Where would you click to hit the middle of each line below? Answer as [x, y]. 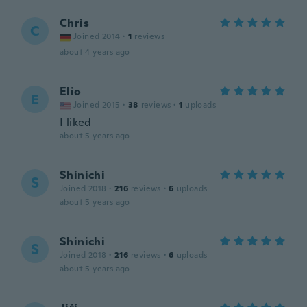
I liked [76, 122]
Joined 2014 [97, 36]
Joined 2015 [97, 105]
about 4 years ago [95, 52]
